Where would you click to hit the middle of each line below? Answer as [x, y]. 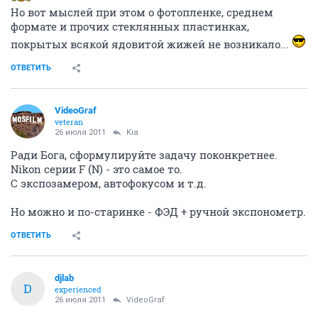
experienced [78, 289]
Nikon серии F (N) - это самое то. [97, 169]
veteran [69, 121]
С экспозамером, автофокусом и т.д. [109, 183]
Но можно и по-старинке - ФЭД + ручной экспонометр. [158, 211]
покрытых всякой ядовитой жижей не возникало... [151, 44]
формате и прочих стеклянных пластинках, [130, 26]
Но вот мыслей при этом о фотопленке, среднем [142, 12]
